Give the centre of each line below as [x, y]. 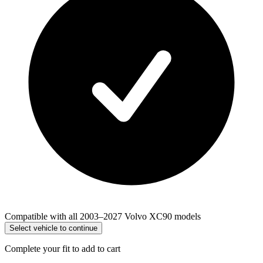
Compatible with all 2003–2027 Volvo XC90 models [103, 217]
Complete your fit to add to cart [63, 249]
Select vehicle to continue [53, 228]
